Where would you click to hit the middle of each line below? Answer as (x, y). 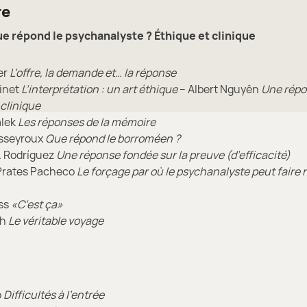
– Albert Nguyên (219, 89)
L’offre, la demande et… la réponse (93, 72)
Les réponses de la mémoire (87, 122)
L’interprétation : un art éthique (99, 89)
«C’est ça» (37, 204)
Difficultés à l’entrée (54, 294)
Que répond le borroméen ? (113, 138)
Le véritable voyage (56, 220)
